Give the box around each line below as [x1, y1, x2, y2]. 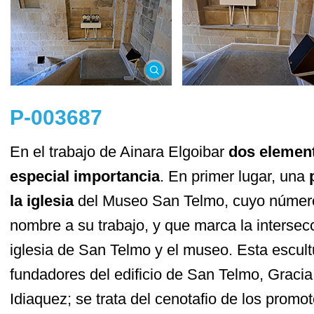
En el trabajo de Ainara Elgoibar [10, 143, 228, 161]
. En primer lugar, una [160, 168, 309, 186]
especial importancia [10, 168, 160, 186]
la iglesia [10, 192, 74, 210]
